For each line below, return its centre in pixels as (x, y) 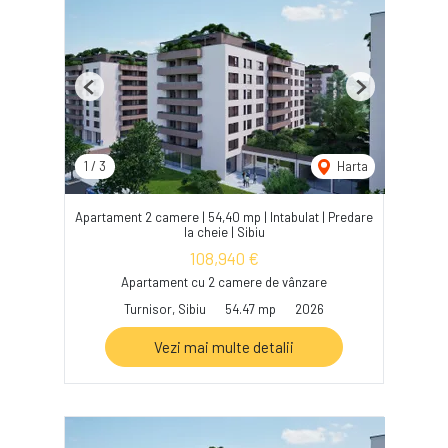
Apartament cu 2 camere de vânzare (224, 282)
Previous (113, 94)
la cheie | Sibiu (224, 232)
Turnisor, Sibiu (165, 309)
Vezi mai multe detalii (224, 347)
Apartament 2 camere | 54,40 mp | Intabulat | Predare (224, 217)
